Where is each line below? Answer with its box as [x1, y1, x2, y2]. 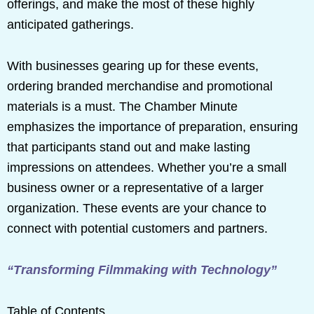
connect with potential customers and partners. [7, 221, 268, 235]
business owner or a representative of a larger [7, 180, 264, 195]
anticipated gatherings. [7, 17, 134, 32]
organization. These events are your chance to [7, 200, 266, 215]
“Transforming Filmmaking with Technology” [7, 262, 277, 277]
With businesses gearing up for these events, [7, 58, 259, 73]
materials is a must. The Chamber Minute [7, 99, 238, 114]
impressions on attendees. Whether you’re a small [7, 160, 287, 175]
